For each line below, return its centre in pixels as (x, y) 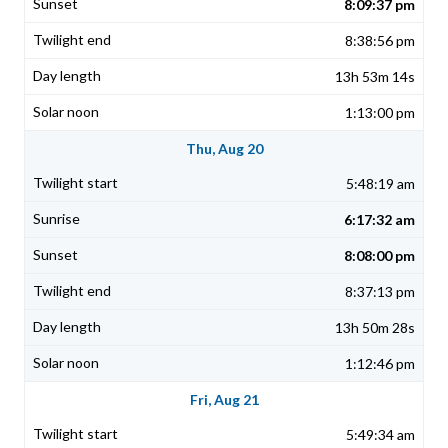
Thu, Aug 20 (224, 149)
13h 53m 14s (375, 77)
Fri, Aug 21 (224, 400)
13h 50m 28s (375, 328)
